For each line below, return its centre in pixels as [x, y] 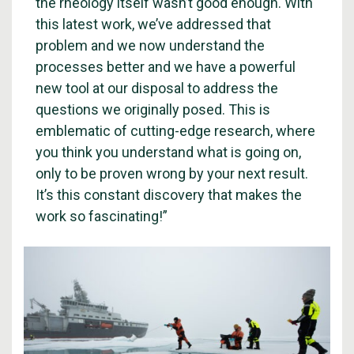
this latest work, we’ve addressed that [153, 24]
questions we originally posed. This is [153, 109]
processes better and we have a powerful [166, 67]
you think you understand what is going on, [168, 152]
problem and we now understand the [150, 45]
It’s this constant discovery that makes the [169, 195]
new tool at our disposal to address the [157, 88]
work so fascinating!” [102, 216]
